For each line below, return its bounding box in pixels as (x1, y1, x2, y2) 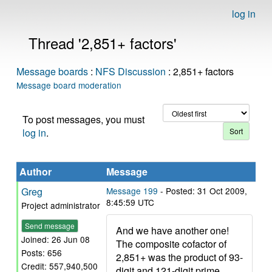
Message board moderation (16, 79, 121, 91)
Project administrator (21, 199, 100, 211)
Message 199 (106, 185, 158, 197)
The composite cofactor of (116, 237, 226, 251)
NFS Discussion (95, 64, 166, 78)
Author (19, 165, 52, 178)
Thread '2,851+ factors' (29, 32, 177, 53)
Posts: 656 (21, 246, 62, 259)
